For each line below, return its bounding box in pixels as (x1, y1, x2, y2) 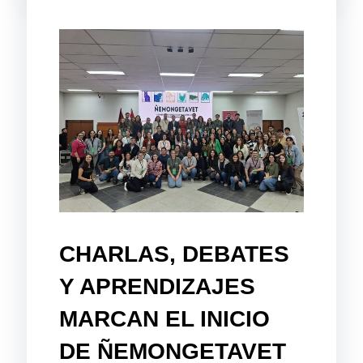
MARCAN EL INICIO (59, 305, 271, 331)
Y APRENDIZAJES (59, 273, 256, 299)
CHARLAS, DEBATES (59, 241, 290, 267)
